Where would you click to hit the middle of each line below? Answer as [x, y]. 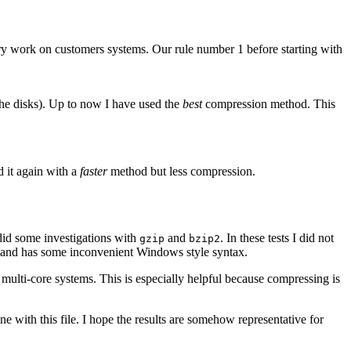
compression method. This [269, 104]
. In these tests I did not [277, 238]
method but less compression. [181, 172]
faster [94, 172]
